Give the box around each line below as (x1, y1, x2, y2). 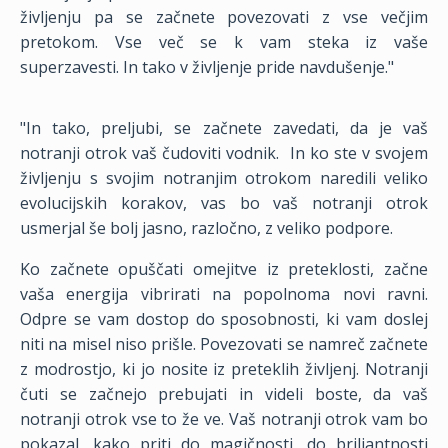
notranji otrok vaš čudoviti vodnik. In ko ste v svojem (20, 142, 428, 164)
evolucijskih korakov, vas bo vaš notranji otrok (20, 192, 428, 214)
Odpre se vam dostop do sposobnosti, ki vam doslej (20, 308, 428, 330)
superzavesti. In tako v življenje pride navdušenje (20, 56, 385, 78)
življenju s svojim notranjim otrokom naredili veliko (20, 167, 428, 189)
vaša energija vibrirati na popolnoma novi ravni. (20, 283, 428, 305)
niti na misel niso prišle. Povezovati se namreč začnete (20, 333, 428, 355)
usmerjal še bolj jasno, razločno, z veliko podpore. (20, 217, 393, 239)
